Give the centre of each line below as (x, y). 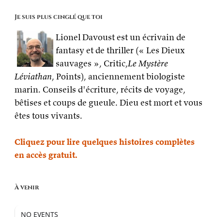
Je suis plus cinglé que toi (59, 17)
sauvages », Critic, (92, 63)
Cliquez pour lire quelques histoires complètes (105, 141)
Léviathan (33, 76)
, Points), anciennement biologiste (118, 76)
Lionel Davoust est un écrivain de (121, 37)
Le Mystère (148, 63)
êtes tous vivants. (48, 115)
